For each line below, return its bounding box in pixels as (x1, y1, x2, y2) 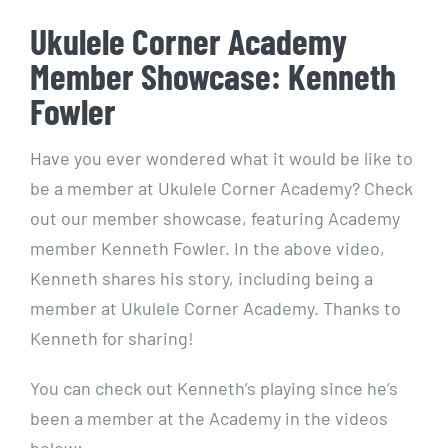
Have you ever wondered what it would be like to (30, 146, 413, 169)
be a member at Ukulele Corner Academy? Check (30, 176, 413, 199)
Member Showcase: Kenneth (30, 54, 396, 98)
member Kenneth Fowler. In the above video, (30, 236, 385, 259)
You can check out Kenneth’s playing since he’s (30, 376, 398, 399)
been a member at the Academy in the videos (30, 406, 388, 429)
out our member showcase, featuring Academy (30, 206, 400, 229)
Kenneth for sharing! (30, 326, 194, 349)
